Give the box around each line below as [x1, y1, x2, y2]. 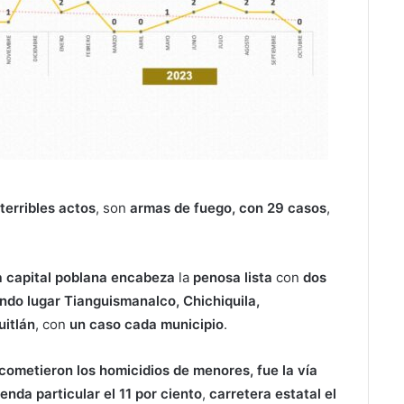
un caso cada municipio [69, 316, 224, 333]
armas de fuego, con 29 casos [130, 199, 326, 216]
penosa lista [193, 269, 272, 286]
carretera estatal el [209, 385, 336, 402]
